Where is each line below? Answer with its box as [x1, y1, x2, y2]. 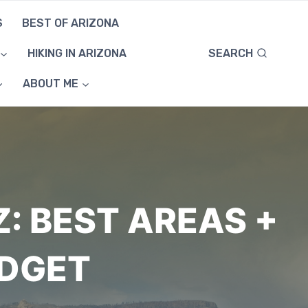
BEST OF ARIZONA [22, 16, 120, 30]
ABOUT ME [23, 77, 79, 91]
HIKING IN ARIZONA [27, 47, 126, 60]
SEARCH [208, 46, 253, 60]
